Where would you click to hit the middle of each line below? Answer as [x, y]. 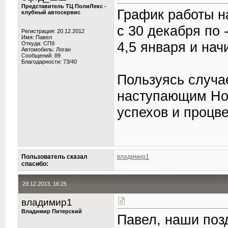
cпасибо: [35, 164]
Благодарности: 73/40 [49, 62]
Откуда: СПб [38, 43]
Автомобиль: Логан [46, 49]
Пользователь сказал [54, 157]
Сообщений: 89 [41, 55]
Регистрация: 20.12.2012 [53, 31]
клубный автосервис [51, 12]
